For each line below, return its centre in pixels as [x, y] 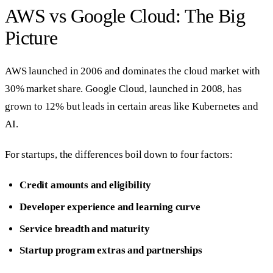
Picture [31, 38]
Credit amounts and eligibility [86, 185]
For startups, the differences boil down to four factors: [119, 154]
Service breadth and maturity [85, 229]
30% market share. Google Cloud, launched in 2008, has [123, 88]
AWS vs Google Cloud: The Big [125, 16]
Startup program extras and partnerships [111, 250]
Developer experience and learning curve [110, 207]
